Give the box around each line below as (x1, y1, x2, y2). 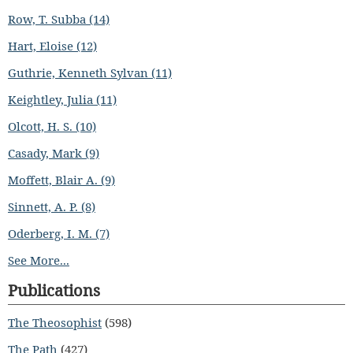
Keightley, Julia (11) (8, 91, 117, 107)
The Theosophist (8, 314, 102, 330)
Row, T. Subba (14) (8, 11, 110, 27)
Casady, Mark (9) (8, 145, 99, 161)
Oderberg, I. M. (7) (8, 225, 110, 241)
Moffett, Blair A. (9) (8, 172, 115, 188)
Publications (8, 280, 100, 301)
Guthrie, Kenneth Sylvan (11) (8, 65, 172, 80)
